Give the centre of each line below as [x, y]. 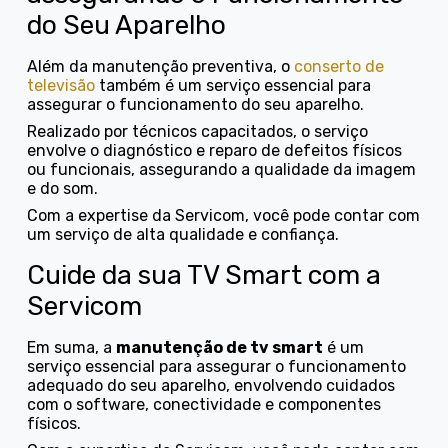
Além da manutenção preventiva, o [161, 66]
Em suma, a [72, 347]
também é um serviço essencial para [233, 85]
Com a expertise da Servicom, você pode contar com [224, 215]
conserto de [339, 66]
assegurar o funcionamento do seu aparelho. [196, 104]
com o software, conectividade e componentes [204, 404]
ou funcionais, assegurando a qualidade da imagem [222, 169]
